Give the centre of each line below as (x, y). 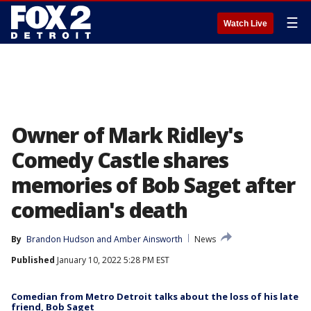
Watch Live (245, 24)
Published (33, 260)
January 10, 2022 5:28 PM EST (112, 260)
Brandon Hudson (60, 239)
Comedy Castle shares (120, 160)
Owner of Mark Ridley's (127, 135)
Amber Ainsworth (148, 239)
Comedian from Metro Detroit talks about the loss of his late (155, 296)
